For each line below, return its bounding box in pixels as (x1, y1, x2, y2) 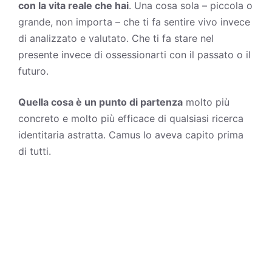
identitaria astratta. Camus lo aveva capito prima (18, 128, 243, 141)
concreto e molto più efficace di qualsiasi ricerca (18, 112, 243, 124)
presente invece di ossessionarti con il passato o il (18, 48, 251, 61)
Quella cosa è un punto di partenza (18, 95, 183, 108)
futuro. (18, 64, 49, 77)
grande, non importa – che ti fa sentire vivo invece (18, 15, 250, 28)
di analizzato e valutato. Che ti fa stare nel (18, 32, 214, 44)
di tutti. (18, 144, 51, 157)
